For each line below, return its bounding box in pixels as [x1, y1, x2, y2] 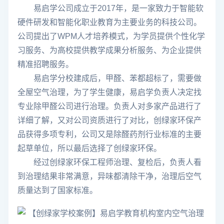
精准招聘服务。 [17, 60, 73, 68]
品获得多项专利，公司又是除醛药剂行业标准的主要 [17, 130, 201, 138]
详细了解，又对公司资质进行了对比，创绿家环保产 [17, 116, 201, 124]
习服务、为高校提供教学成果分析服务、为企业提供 [17, 46, 201, 54]
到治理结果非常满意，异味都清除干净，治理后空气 [17, 172, 201, 180]
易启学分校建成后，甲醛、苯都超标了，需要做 [17, 74, 201, 82]
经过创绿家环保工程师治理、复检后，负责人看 [17, 158, 201, 166]
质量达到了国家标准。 [17, 186, 97, 194]
